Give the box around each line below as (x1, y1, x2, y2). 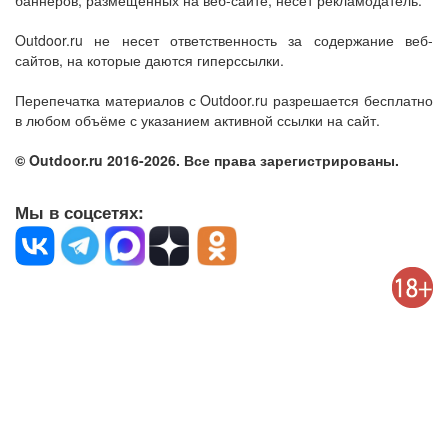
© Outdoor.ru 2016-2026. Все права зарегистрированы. (15, 150, 399, 170)
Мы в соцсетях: (15, 200, 144, 224)
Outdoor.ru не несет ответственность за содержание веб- (15, 30, 433, 50)
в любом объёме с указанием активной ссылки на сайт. (15, 110, 380, 130)
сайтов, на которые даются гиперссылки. (15, 50, 284, 70)
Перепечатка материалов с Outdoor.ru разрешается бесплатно (15, 90, 433, 110)
